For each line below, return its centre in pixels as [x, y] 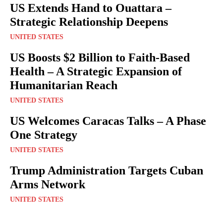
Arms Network [48, 184]
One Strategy [44, 135]
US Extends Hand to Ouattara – [91, 8]
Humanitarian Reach [64, 85]
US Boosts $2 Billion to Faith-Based [100, 57]
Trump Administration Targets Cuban [107, 170]
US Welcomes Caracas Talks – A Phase [108, 121]
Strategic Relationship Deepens [89, 22]
